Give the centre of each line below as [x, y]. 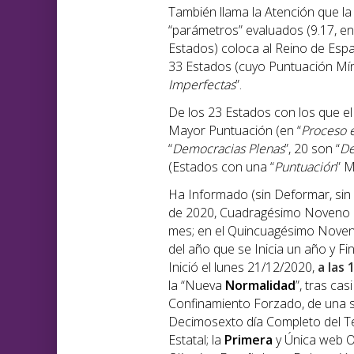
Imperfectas [202, 85]
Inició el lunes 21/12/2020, [243, 267]
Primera [249, 340]
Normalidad [260, 286]
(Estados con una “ [221, 167]
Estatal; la [196, 340]
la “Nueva [197, 286]
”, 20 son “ [312, 149]
